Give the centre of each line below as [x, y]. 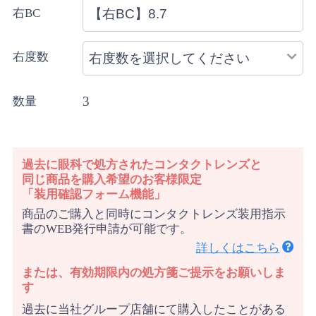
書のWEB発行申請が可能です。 [107, 229]
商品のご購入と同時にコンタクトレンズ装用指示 [154, 214]
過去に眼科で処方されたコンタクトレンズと [142, 164]
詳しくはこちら [238, 248]
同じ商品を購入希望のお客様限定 [112, 179]
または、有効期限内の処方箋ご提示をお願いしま [154, 272]
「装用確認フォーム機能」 [94, 194]
